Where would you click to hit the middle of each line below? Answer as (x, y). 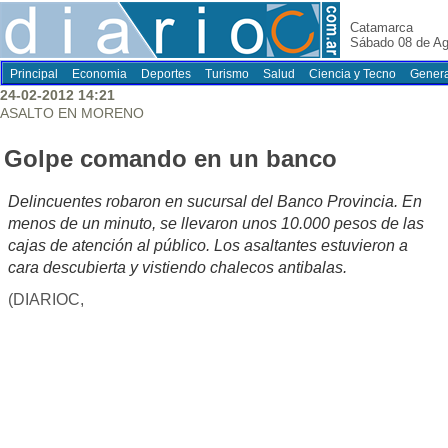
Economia (99, 74)
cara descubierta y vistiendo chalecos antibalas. (177, 268)
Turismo (227, 74)
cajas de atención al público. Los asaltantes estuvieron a (208, 246)
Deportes (166, 74)
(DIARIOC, (46, 300)
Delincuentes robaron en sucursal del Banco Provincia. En (215, 202)
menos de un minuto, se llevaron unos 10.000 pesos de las (216, 224)
